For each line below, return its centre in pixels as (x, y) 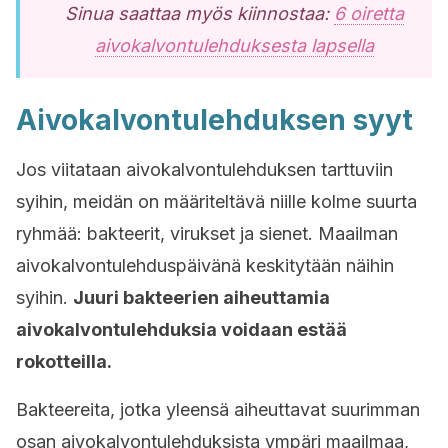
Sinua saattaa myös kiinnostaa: (199, 13)
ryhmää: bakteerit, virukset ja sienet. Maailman (207, 233)
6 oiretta (368, 13)
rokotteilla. (64, 361)
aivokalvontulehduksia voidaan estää (181, 329)
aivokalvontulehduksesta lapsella (234, 45)
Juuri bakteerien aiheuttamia (201, 297)
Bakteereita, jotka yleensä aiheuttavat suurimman (218, 409)
